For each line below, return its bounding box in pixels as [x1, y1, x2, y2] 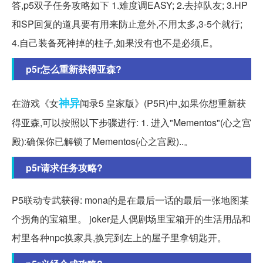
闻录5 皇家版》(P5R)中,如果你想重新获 [80, 96, 246, 110]
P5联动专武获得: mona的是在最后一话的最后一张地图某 [12, 193, 249, 207]
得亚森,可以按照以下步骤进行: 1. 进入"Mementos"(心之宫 [12, 115, 251, 129]
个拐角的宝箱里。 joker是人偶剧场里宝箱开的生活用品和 [12, 211, 251, 225]
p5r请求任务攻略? [26, 160, 103, 174]
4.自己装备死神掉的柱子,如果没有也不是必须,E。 [12, 35, 218, 49]
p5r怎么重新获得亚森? [26, 62, 122, 76]
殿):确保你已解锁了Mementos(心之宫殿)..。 [12, 134, 193, 148]
